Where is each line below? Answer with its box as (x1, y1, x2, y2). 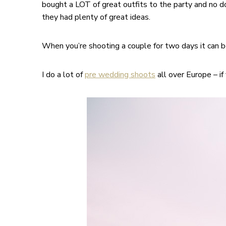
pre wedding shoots (85, 69, 155, 81)
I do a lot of (42, 69, 85, 81)
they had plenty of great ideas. (42, 12, 150, 23)
